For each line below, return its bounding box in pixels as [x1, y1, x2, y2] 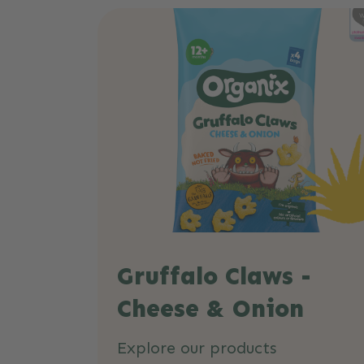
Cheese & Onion [117, 294, 304, 323]
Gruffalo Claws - [117, 262, 311, 291]
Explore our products [117, 338, 276, 357]
